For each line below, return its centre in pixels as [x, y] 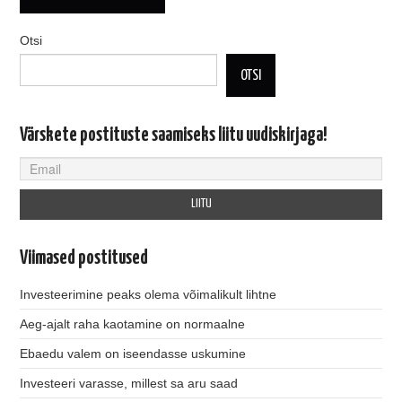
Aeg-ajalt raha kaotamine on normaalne [133, 324]
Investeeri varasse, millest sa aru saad [129, 384]
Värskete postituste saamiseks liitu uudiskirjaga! [174, 135]
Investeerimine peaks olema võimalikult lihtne [149, 295]
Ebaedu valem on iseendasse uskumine [133, 354]
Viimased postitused [84, 259]
